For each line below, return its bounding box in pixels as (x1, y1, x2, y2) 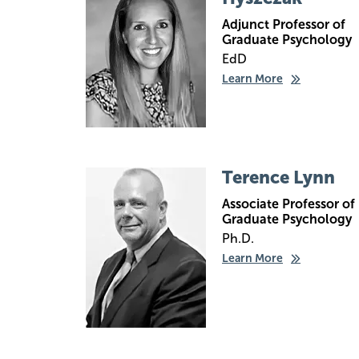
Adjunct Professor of (222, 17, 345, 32)
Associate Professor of (222, 196, 355, 212)
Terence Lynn (222, 167, 335, 188)
